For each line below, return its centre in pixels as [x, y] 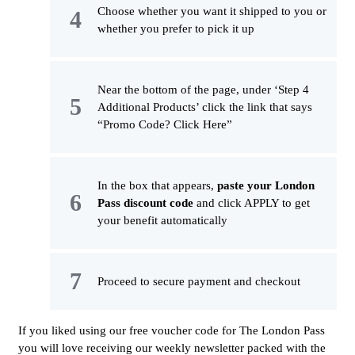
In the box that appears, [157, 186]
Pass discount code [145, 203]
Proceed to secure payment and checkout [199, 282]
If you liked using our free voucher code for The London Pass [172, 331]
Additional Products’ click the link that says [205, 107]
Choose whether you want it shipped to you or [212, 11]
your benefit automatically [162, 221]
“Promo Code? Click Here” [165, 125]
